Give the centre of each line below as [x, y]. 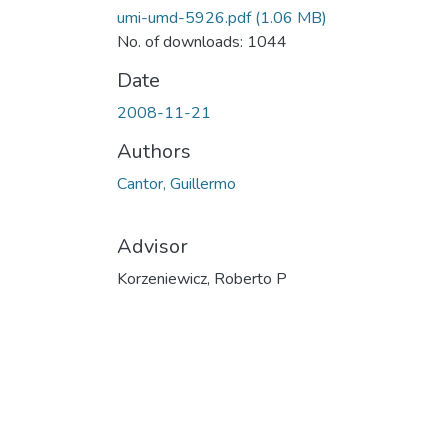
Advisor [152, 246]
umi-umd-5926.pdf [184, 17]
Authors [154, 151]
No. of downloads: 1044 [202, 41]
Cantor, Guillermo [176, 183]
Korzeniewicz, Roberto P [202, 278]
